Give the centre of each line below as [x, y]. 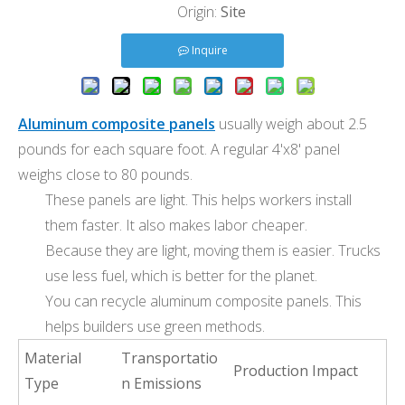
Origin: [190, 12]
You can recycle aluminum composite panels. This [203, 301]
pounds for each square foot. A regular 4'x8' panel [179, 149]
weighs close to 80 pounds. [105, 174]
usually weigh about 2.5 [291, 124]
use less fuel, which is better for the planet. [181, 276]
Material [53, 358]
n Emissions [162, 383]
